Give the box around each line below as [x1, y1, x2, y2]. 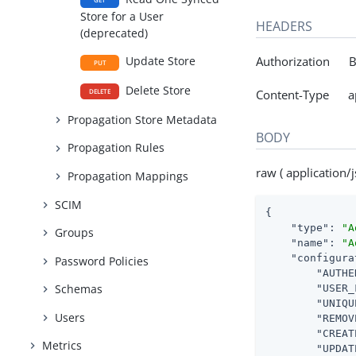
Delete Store [122, 83, 192, 99]
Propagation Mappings [68, 168, 189, 184]
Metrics [42, 338, 83, 354]
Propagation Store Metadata [68, 111, 218, 127]
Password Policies [55, 253, 149, 269]
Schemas [55, 281, 103, 297]
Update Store [122, 53, 196, 69]
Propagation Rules [68, 140, 165, 156]
